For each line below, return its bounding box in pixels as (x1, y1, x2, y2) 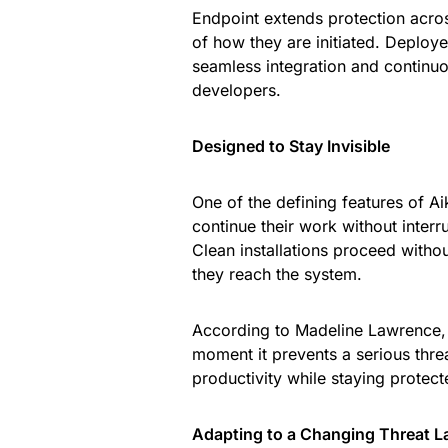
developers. (192, 80, 281, 100)
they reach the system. (192, 264, 362, 284)
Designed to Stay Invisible (192, 136, 390, 156)
